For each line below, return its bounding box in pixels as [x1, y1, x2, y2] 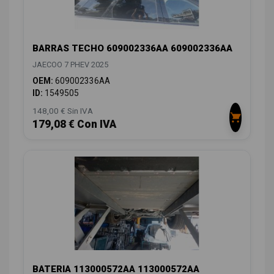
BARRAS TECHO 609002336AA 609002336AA [32, 43, 232, 54]
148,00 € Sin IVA [32, 106, 93, 116]
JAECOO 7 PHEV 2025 [32, 60, 108, 70]
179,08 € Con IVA [32, 118, 116, 131]
